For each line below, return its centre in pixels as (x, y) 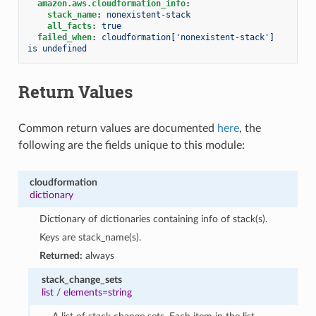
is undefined (57, 48)
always (99, 255)
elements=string (98, 292)
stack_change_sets (82, 279)
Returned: (61, 255)
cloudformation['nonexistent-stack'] (188, 37)
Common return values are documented (117, 128)
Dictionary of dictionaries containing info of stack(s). (154, 219)
